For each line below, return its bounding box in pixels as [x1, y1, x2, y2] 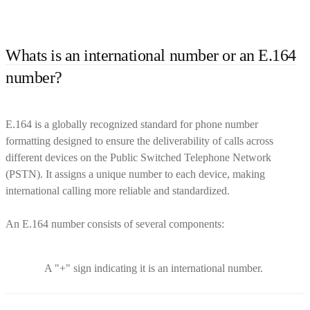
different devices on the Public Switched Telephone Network [6, 151, 271, 163]
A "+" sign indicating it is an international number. [44, 262, 263, 274]
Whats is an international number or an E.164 [6, 46, 296, 64]
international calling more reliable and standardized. [6, 184, 230, 197]
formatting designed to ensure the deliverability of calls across [6, 134, 273, 147]
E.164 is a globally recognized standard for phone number [6, 118, 258, 130]
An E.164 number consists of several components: [6, 217, 224, 230]
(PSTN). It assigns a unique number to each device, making [6, 167, 265, 180]
